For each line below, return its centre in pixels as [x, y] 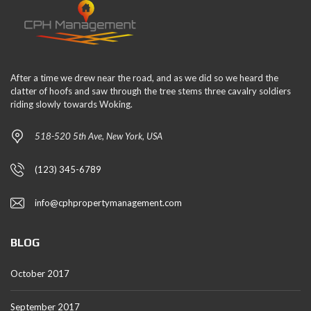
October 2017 [40, 274]
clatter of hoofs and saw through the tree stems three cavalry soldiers [151, 91]
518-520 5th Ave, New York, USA [99, 136]
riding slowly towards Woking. [72, 104]
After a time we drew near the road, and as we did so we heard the [144, 78]
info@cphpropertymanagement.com [108, 203]
